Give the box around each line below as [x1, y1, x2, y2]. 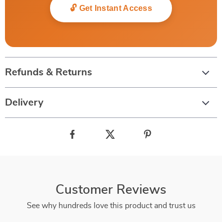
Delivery [5, 98, 44, 108]
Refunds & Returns [5, 67, 92, 77]
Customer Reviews [55, 183, 166, 196]
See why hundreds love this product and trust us [26, 202, 196, 210]
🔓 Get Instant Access [70, 4, 152, 12]
